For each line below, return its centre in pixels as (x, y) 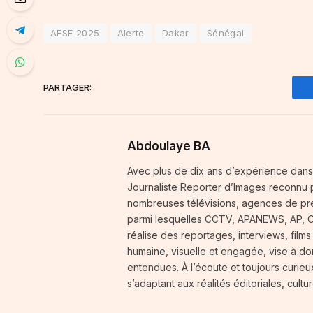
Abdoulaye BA (169, 146)
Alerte (131, 33)
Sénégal (225, 33)
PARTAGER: (67, 87)
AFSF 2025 (75, 33)
